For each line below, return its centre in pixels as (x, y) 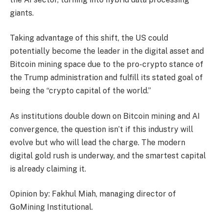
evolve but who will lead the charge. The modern (98, 142)
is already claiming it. (48, 169)
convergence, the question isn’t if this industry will (101, 129)
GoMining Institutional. (51, 207)
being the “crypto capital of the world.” (80, 91)
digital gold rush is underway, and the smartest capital (108, 155)
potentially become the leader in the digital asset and (107, 51)
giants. (22, 13)
